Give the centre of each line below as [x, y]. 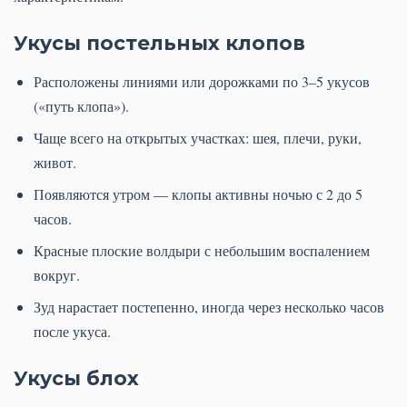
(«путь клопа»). [81, 106]
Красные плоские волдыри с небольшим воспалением [202, 251]
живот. [55, 163]
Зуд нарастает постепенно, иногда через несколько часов [209, 307]
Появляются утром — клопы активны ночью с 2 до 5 [198, 194]
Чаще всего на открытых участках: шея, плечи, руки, [198, 138]
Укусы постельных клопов [159, 43]
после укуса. [72, 332]
